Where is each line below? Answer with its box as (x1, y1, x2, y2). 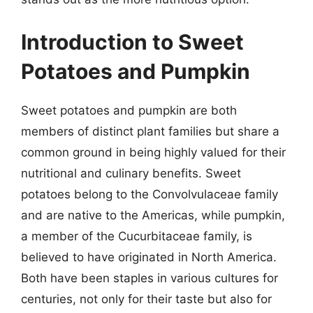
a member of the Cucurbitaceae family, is (21, 229, 252, 243)
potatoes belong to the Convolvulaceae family (21, 187, 278, 201)
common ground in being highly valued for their (21, 145, 286, 159)
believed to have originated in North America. (21, 250, 277, 264)
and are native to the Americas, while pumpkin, (21, 208, 285, 222)
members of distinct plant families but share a (21, 124, 279, 138)
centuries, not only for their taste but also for (21, 292, 272, 306)
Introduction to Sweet (21, 29, 244, 54)
